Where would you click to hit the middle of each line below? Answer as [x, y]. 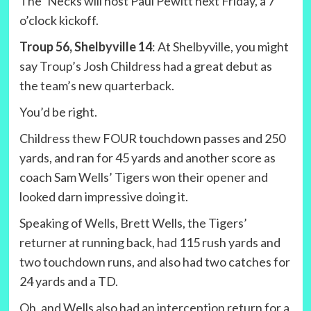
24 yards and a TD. [68, 281]
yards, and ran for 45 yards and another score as [147, 158]
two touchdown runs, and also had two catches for [154, 262]
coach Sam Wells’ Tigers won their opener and [143, 177]
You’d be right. [58, 112]
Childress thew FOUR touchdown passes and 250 [152, 138]
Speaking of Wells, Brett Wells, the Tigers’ [133, 223]
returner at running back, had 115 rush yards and [150, 243]
